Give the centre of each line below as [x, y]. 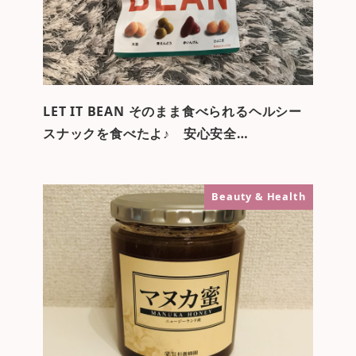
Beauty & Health [259, 197]
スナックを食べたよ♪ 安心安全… [145, 134]
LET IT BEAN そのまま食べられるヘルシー [172, 112]
